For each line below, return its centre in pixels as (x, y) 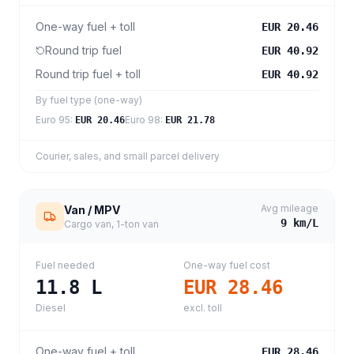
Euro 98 (143, 120)
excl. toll (203, 308)
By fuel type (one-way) (89, 100)
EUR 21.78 (190, 120)
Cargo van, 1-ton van (111, 224)
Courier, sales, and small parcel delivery (128, 156)
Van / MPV (92, 210)
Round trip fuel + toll (88, 74)
